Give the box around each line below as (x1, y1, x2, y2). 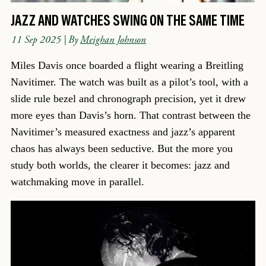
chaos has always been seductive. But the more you (10, 142, 233, 155)
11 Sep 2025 (11, 33, 62, 46)
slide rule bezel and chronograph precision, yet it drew (10, 93, 246, 105)
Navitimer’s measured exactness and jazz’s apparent (10, 126, 235, 138)
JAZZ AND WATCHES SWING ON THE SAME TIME (10, 9, 245, 30)
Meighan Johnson (80, 33, 147, 46)
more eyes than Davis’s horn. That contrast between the (10, 109, 251, 122)
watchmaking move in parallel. (10, 176, 144, 188)
